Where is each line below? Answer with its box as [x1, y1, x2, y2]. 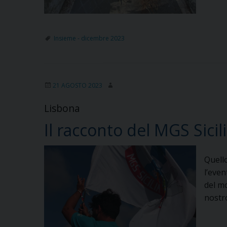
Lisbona [44, 101, 80, 115]
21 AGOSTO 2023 [53, 81, 102, 90]
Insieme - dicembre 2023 [54, 33, 125, 43]
